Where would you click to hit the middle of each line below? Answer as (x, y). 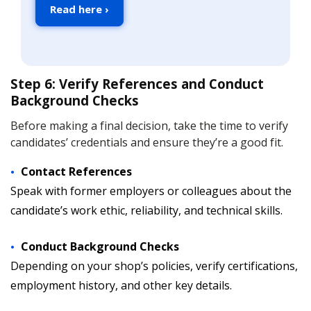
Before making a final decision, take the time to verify (149, 126)
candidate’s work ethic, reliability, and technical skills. (146, 210)
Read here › (79, 9)
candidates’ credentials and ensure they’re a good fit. (147, 142)
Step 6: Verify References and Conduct (137, 84)
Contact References (76, 171)
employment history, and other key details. (121, 285)
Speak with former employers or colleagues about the (151, 191)
